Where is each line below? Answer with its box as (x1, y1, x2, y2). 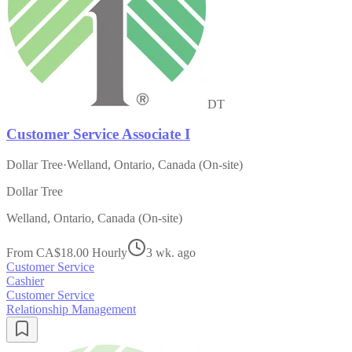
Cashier (6, 274, 44, 288)
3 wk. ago (146, 246, 196, 260)
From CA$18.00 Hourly (6, 246, 127, 260)
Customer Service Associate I (6, 126, 190, 143)
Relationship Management (6, 302, 136, 317)
